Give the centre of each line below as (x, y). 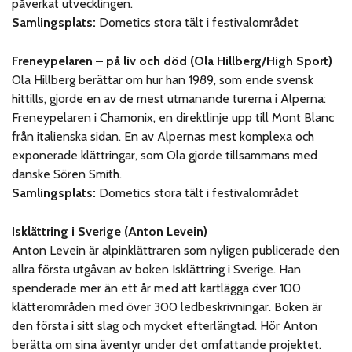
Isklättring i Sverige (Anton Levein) (110, 231)
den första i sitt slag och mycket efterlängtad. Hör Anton (165, 325)
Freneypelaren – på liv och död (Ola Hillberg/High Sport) (172, 61)
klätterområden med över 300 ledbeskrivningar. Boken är (167, 306)
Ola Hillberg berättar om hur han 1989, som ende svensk (163, 80)
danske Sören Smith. (67, 174)
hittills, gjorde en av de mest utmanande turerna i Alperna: (169, 99)
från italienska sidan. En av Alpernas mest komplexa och (163, 136)
